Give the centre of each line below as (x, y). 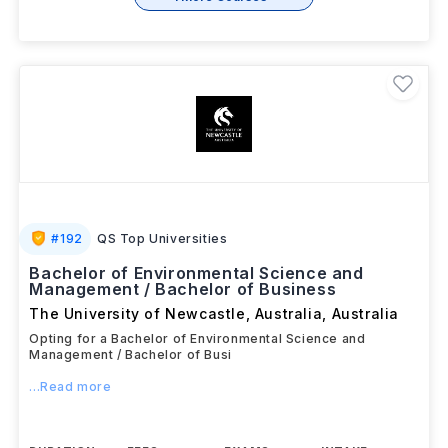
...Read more (70, 386)
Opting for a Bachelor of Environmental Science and (197, 338)
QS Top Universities (162, 238)
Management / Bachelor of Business (183, 289)
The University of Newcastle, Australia (176, 313)
